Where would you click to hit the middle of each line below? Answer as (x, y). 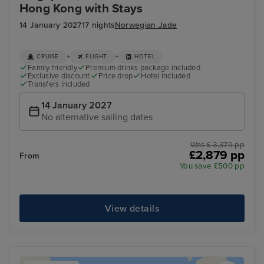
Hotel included (166, 76)
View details (132, 208)
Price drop (115, 76)
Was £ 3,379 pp (217, 145)
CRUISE (48, 57)
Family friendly (52, 67)
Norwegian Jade (146, 26)
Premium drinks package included (143, 67)
